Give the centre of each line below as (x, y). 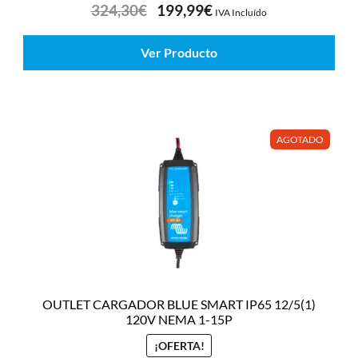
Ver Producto (179, 53)
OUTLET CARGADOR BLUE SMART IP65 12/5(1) (179, 304)
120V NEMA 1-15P (179, 320)
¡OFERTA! (179, 345)
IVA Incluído (241, 12)
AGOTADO (300, 140)
